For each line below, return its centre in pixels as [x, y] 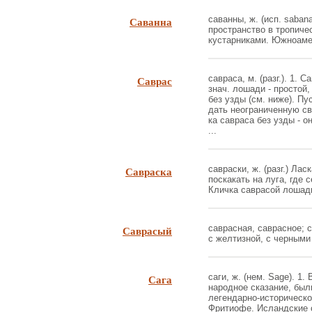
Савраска [149, 171]
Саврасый [147, 231]
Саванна [151, 22]
